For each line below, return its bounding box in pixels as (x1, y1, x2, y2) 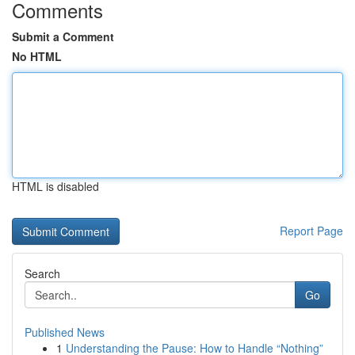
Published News (25, 324, 105, 340)
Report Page (280, 223, 343, 239)
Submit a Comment (12, 29, 114, 44)
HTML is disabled (12, 178, 99, 194)
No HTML (12, 48, 62, 64)
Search (25, 265, 60, 281)
